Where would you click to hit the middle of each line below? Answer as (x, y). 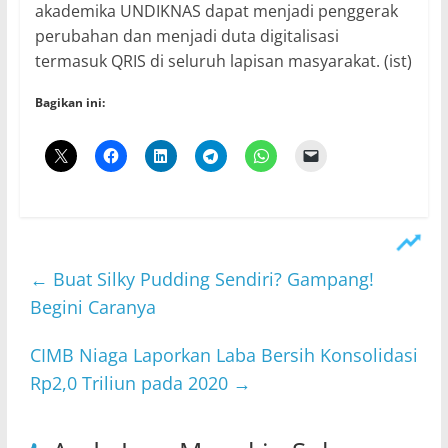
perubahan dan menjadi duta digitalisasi (186, 35)
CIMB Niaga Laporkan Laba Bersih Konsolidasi (223, 354)
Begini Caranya (92, 306)
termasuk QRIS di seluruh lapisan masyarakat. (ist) (223, 60)
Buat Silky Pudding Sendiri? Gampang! (210, 278)
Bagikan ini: (69, 102)
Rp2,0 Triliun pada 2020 (131, 382)
